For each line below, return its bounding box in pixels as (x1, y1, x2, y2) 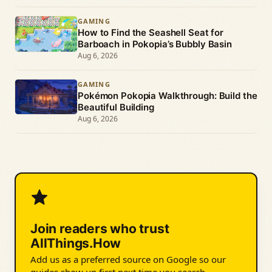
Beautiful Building (78, 101, 154, 114)
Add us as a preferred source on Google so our (30, 253, 226, 266)
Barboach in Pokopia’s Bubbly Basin (78, 38, 232, 50)
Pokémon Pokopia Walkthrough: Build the (78, 90, 257, 102)
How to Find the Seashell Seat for (78, 27, 224, 39)
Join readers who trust (30, 221, 169, 237)
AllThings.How (30, 236, 121, 251)
